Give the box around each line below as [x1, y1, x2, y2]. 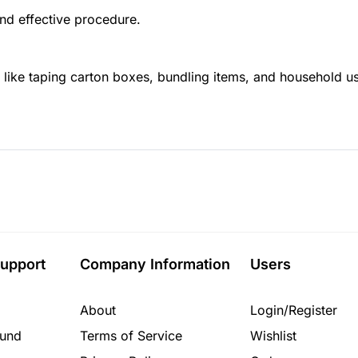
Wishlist [249, 328, 296, 344]
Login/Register [249, 302, 337, 319]
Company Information [79, 256, 230, 273]
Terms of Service [79, 328, 182, 344]
